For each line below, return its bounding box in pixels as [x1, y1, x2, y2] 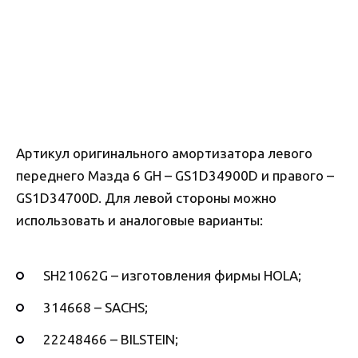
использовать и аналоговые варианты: [16, 213, 263, 229]
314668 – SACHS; [43, 300, 148, 316]
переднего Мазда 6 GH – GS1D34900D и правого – [16, 168, 334, 184]
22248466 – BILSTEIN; [43, 332, 178, 348]
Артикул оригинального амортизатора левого [16, 145, 312, 161]
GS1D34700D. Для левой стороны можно [16, 190, 276, 206]
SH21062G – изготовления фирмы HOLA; [43, 268, 301, 284]
